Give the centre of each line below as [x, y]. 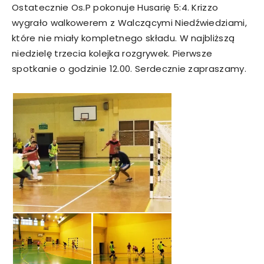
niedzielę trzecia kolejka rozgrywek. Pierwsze [112, 53]
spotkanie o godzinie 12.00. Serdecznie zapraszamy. [129, 69]
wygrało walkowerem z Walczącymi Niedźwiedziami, [130, 23]
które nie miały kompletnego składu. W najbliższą [123, 38]
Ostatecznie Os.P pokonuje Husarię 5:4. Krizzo [115, 7]
